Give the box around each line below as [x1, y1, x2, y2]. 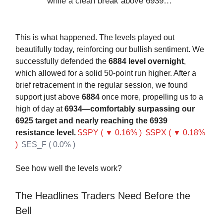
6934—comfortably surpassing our [64, 105, 195, 113]
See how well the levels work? [15, 164, 122, 172]
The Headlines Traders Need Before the [15, 190, 190, 201]
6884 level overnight [109, 57, 184, 65]
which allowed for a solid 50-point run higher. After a [15, 69, 196, 77]
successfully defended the [15, 57, 109, 65]
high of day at [15, 105, 64, 113]
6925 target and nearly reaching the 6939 [15, 116, 167, 125]
